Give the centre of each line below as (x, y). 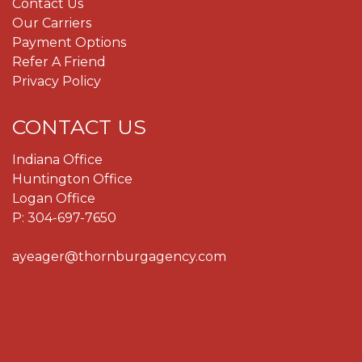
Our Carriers (52, 23)
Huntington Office (72, 179)
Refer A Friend (59, 61)
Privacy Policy (57, 81)
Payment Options (69, 42)
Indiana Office (57, 159)
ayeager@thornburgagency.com (119, 256)
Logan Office (54, 198)
